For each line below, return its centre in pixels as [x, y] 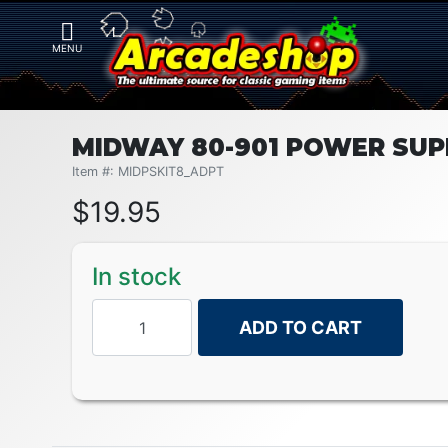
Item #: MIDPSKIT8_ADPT [148, 171]
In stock [136, 276]
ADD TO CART [300, 327]
